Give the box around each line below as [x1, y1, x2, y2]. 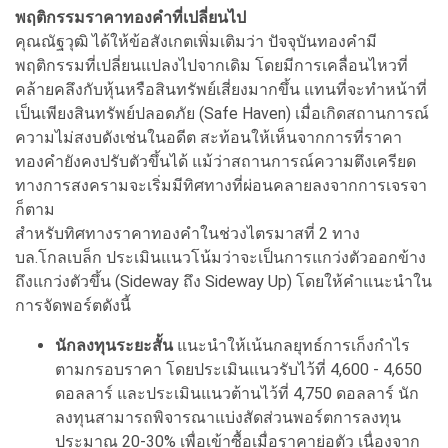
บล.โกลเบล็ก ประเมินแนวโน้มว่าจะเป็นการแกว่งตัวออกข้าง [15, 247, 426, 267]
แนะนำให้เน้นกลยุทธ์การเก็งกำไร [173, 335, 410, 355]
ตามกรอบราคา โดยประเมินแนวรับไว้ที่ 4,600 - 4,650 [55, 359, 422, 379]
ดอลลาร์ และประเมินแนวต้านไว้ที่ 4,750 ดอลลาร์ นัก [55, 383, 419, 403]
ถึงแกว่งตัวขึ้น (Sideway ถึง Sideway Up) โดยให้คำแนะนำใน [15, 271, 432, 291]
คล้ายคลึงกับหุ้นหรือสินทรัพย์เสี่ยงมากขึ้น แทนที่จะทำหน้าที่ [15, 79, 427, 99]
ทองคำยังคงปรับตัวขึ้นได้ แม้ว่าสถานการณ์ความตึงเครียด [15, 151, 416, 171]
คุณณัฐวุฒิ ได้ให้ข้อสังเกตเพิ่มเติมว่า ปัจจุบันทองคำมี [15, 31, 377, 51]
